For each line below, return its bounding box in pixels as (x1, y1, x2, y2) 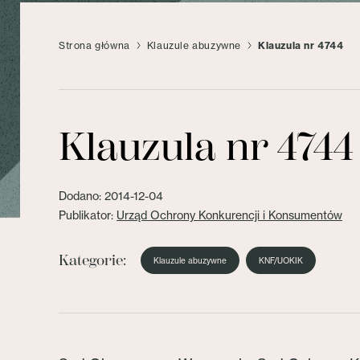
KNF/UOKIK (259, 256, 303, 265)
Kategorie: (59, 252, 126, 269)
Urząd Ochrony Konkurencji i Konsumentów (117, 208, 342, 222)
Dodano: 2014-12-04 (59, 189, 163, 202)
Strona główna (59, 39, 130, 51)
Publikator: (59, 208, 117, 222)
